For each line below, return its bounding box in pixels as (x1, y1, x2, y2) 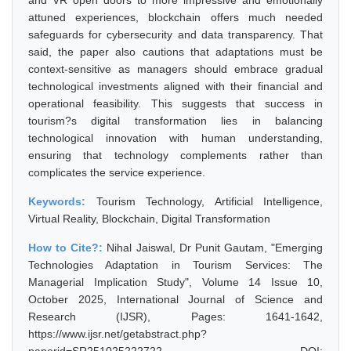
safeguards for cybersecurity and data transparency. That (28, 28, 323, 41)
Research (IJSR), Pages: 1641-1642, (28, 310, 323, 323)
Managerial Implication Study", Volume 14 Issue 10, (28, 276, 323, 288)
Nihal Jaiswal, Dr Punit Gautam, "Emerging (107, 241, 323, 254)
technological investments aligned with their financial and (28, 80, 323, 92)
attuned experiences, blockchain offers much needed (28, 11, 323, 24)
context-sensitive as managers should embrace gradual (28, 63, 323, 75)
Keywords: (28, 195, 96, 208)
